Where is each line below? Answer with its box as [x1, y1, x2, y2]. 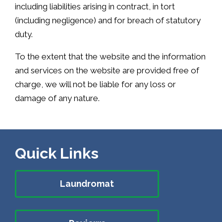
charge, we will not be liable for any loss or [15, 79, 176, 89]
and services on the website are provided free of [15, 65, 199, 75]
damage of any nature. [15, 93, 100, 103]
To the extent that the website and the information [15, 51, 206, 61]
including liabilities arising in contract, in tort [15, 1, 175, 11]
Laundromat [60, 178, 114, 189]
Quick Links [15, 144, 99, 163]
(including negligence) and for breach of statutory [15, 15, 201, 25]
